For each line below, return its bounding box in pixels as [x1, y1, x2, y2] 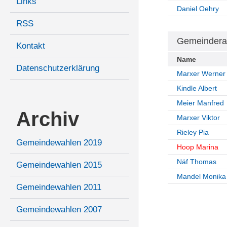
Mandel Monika [176, 172, 226, 181]
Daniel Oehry [176, 5, 219, 13]
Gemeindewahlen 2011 [16, 182, 101, 193]
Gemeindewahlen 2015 [16, 160, 102, 170]
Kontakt [16, 41, 45, 51]
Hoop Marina [176, 143, 218, 152]
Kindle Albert [176, 84, 217, 93]
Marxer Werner [176, 69, 225, 78]
